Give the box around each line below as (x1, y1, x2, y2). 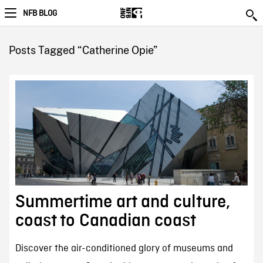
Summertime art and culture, (15, 193, 230, 212)
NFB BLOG (23, 8, 57, 19)
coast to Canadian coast (15, 211, 196, 231)
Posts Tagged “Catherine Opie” (8, 44, 157, 56)
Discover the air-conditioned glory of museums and (15, 242, 233, 255)
